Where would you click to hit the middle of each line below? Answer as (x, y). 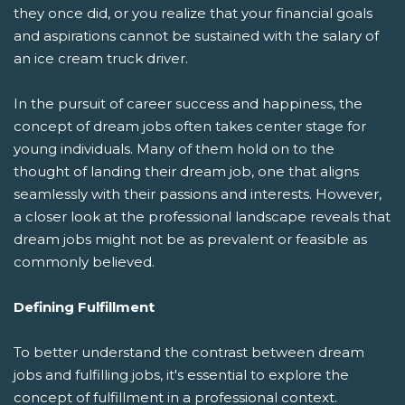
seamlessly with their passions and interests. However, (198, 193)
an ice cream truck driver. (101, 58)
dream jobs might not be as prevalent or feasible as (190, 239)
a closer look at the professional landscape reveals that (202, 216)
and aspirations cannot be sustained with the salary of (196, 35)
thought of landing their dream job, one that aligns (186, 171)
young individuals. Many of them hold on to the (174, 148)
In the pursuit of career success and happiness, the (188, 103)
